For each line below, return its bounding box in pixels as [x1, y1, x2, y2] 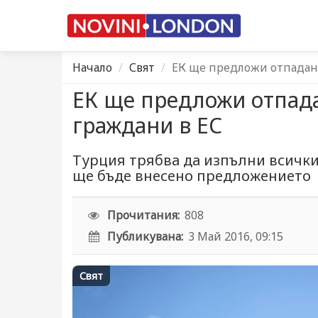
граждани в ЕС [72, 111, 222, 140]
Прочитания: [107, 207, 180, 223]
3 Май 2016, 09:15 [188, 229, 284, 244]
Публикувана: [107, 229, 184, 244]
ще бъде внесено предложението [72, 166, 311, 185]
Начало [72, 60, 112, 75]
